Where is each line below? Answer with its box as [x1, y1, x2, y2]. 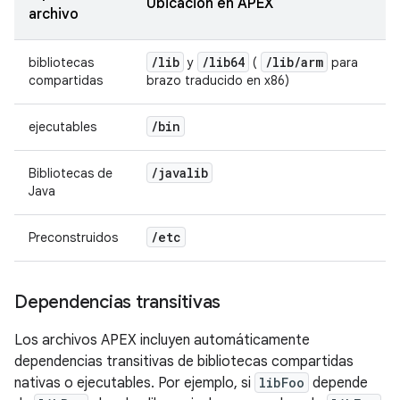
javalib [158, 163, 208, 181]
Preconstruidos [29, 229, 118, 246]
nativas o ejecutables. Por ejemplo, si [14, 373, 254, 392]
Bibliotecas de [29, 164, 112, 181]
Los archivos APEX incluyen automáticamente [14, 330, 310, 349]
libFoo [259, 373, 304, 391]
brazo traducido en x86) [146, 71, 289, 88]
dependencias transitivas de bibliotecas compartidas [14, 352, 354, 371]
